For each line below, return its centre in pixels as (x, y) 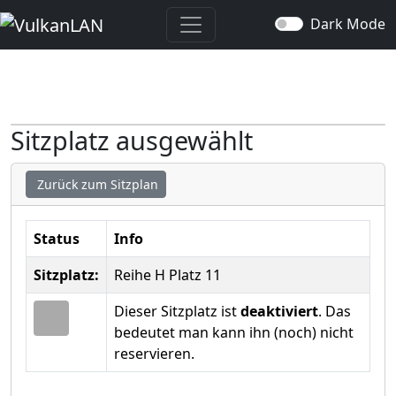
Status (57, 239)
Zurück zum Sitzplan (96, 184)
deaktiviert (279, 311)
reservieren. (154, 354)
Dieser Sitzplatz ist (177, 311)
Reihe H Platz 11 (168, 275)
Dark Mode (348, 24)
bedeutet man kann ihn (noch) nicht (234, 332)
